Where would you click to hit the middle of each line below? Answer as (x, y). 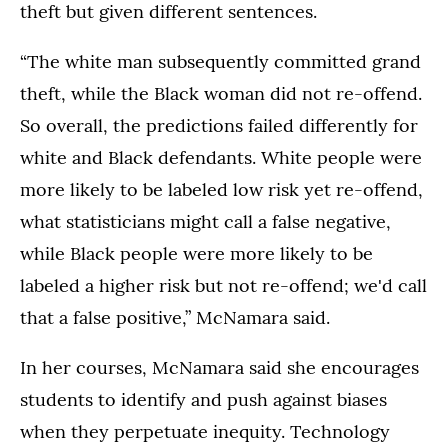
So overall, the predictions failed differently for (219, 126)
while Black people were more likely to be (196, 254)
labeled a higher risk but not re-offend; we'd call (223, 286)
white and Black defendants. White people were (221, 158)
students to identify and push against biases (203, 400)
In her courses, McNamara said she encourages (219, 368)
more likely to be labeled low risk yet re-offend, (221, 190)
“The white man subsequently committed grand (220, 62)
